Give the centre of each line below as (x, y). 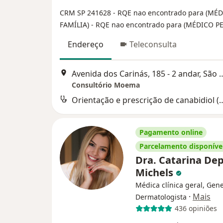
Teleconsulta (153, 44)
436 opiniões (196, 209)
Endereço (86, 44)
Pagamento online (171, 132)
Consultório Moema (106, 85)
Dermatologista (161, 197)
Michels (156, 172)
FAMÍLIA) (75, 24)
